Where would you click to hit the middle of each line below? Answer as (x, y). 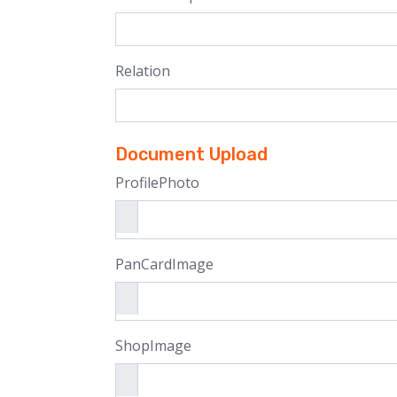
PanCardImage (164, 264)
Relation (143, 71)
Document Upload (191, 154)
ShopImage (153, 346)
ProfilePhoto (157, 183)
